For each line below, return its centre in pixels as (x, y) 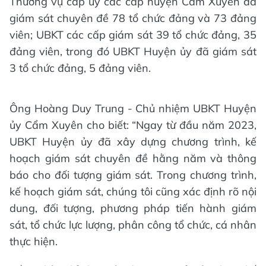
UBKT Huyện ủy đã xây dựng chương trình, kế (133, 142)
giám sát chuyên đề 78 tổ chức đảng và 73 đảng (133, 18)
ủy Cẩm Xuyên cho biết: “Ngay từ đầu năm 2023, (133, 125)
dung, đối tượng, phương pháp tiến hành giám (133, 208)
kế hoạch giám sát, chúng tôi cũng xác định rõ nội (133, 192)
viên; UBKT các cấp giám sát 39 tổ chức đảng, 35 (133, 35)
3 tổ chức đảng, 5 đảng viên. (80, 68)
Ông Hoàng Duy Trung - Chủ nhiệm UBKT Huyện (133, 109)
